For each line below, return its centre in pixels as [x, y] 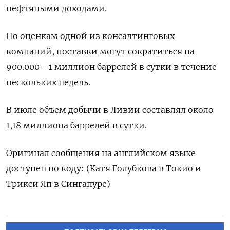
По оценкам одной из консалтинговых [90, 36]
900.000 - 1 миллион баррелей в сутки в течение [111, 66]
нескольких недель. [48, 82]
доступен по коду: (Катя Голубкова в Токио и [104, 168]
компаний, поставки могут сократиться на [100, 51]
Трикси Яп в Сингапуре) [58, 184]
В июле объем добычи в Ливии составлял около [110, 110]
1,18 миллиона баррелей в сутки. [76, 125]
